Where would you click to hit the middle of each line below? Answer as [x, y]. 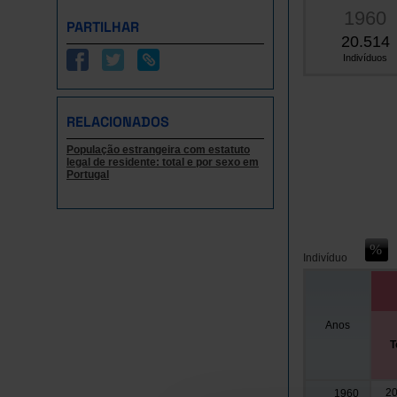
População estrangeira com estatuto [158, 150]
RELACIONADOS [118, 122]
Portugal [88, 175]
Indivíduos [365, 58]
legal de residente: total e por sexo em [163, 162]
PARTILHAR [103, 27]
